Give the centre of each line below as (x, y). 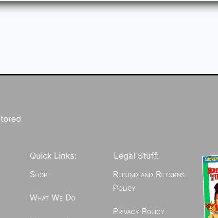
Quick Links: (53, 156)
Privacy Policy (138, 211)
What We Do (52, 198)
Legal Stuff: (136, 156)
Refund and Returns (149, 174)
